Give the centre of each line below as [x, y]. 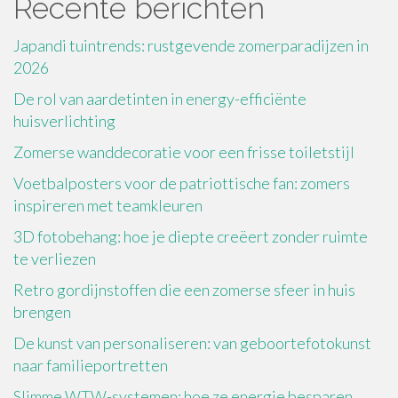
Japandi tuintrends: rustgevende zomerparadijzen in [191, 45]
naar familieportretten [91, 365]
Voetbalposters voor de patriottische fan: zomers [182, 183]
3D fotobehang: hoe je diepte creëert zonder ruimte [191, 236]
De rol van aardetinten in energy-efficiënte [160, 98]
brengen [42, 311]
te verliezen [55, 258]
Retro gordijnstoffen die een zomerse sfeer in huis [184, 289]
